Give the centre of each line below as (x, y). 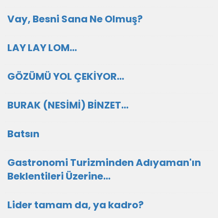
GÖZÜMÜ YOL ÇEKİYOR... (66, 76)
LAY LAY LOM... (42, 48)
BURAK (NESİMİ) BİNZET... (68, 105)
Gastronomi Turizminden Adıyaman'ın (104, 163)
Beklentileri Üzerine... (59, 176)
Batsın (23, 134)
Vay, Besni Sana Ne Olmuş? (75, 19)
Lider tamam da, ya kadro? (75, 205)
